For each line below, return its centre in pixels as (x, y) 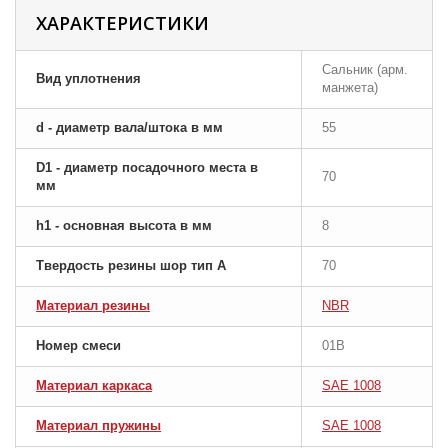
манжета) (350, 87)
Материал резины (93, 305)
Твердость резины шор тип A (131, 265)
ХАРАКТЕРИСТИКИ (122, 23)
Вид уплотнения (88, 78)
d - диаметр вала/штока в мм (129, 127)
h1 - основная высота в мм (124, 225)
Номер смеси (78, 345)
